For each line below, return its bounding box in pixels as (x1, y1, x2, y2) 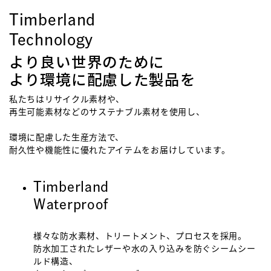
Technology (9, 28, 93, 50)
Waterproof (33, 194, 108, 214)
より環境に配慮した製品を (9, 70, 196, 90)
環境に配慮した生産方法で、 (9, 131, 125, 143)
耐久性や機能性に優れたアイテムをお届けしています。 (9, 144, 230, 155)
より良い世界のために (9, 53, 165, 72)
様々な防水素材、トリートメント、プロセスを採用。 (33, 230, 247, 241)
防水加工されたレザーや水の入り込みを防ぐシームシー (33, 243, 256, 254)
